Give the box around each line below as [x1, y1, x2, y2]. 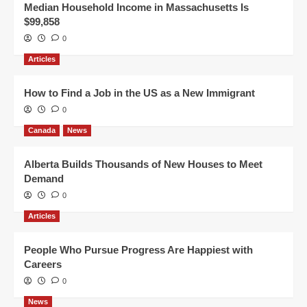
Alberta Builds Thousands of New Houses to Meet [24, 158, 262, 170]
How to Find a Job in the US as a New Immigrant [24, 86, 255, 99]
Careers [24, 258, 62, 270]
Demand [24, 172, 64, 184]
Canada [28, 125, 56, 134]
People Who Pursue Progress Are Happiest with [24, 243, 253, 256]
